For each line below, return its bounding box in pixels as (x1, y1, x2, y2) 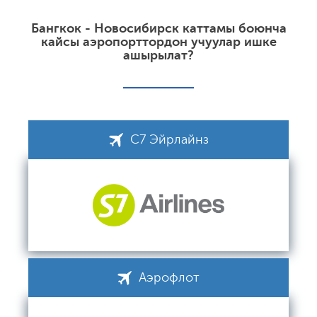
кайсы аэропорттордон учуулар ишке (40, 35, 277, 49)
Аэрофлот (139, 270, 200, 284)
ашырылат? (123, 48, 194, 62)
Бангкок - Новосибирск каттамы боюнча (30, 21, 287, 35)
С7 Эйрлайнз (129, 132, 209, 146)
